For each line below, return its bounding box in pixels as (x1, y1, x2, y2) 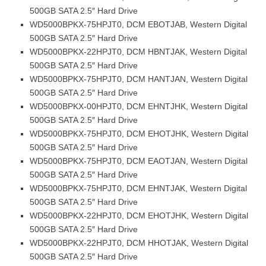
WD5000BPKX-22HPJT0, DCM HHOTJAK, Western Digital (30, 238, 248, 248)
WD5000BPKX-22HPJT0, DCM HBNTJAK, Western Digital (30, 47, 247, 56)
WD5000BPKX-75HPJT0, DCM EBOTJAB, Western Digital (30, 20, 247, 29)
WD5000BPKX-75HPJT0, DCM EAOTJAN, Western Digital (30, 156, 248, 166)
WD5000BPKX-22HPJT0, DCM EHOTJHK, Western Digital (30, 211, 248, 220)
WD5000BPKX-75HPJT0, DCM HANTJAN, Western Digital (30, 74, 248, 84)
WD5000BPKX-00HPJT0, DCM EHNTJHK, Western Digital (30, 102, 248, 111)
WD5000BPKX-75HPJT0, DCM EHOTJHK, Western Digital (30, 129, 248, 138)
